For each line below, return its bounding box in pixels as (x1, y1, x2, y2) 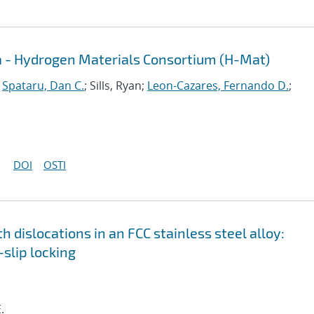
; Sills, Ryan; (84, 78, 147, 93)
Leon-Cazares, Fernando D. (147, 78, 289, 93)
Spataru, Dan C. (2, 78, 84, 93)
